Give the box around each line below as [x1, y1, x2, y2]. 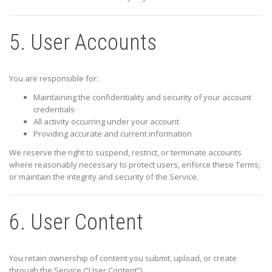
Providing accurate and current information [33, 127, 192, 139]
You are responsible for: [9, 72, 98, 84]
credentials [33, 103, 75, 115]
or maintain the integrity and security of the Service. [9, 171, 199, 182]
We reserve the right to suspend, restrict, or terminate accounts [9, 146, 242, 158]
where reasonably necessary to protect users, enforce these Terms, [9, 158, 260, 170]
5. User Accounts [9, 29, 157, 55]
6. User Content [9, 209, 143, 235]
